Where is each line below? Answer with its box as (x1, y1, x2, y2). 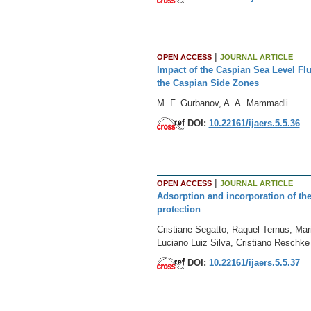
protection (156, 203, 201, 215)
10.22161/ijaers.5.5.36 (208, 117, 300, 128)
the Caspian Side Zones (156, 77, 259, 88)
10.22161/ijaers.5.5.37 (208, 257, 300, 268)
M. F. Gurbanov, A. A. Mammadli (156, 97, 288, 108)
